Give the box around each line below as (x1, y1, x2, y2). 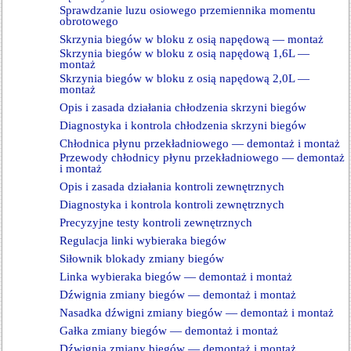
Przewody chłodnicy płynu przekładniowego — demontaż (60, 151, 345, 164)
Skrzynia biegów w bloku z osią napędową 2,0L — (60, 72, 309, 85)
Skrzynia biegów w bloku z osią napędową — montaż (60, 33, 324, 45)
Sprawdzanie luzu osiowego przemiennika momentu (60, 4, 316, 16)
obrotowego (60, 15, 118, 27)
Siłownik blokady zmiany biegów (60, 252, 224, 265)
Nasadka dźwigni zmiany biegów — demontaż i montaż (60, 306, 334, 319)
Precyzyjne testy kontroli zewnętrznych (60, 216, 252, 229)
